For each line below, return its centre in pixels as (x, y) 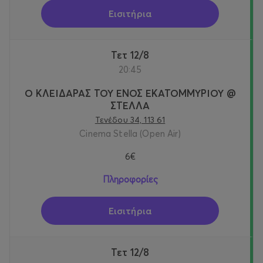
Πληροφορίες (130, 180)
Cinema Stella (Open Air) (130, 134)
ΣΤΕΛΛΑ (130, 106)
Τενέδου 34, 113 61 (130, 120)
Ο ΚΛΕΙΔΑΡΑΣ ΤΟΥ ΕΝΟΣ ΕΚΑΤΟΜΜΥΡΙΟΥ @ (130, 93)
